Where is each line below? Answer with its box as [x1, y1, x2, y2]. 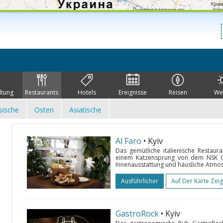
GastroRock [115, 208, 159, 219]
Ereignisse [118, 88, 147, 97]
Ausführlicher [121, 177, 158, 185]
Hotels [78, 88, 97, 97]
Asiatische [69, 105, 102, 114]
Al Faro [115, 135, 141, 146]
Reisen [168, 88, 187, 97]
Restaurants [25, 88, 59, 97]
